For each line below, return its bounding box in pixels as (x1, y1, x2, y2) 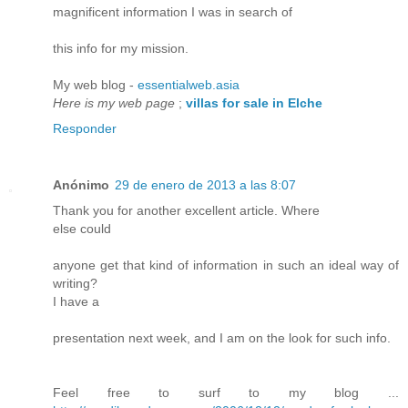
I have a (53, 294, 99, 310)
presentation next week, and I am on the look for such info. (53, 331, 391, 346)
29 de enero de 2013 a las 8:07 (115, 178, 296, 193)
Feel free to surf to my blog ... (53, 385, 399, 401)
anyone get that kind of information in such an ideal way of (53, 258, 399, 273)
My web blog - (53, 77, 138, 93)
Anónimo (53, 178, 109, 193)
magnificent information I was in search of (53, 5, 292, 20)
